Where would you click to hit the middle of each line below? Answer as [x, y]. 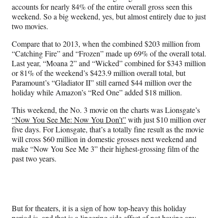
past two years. [34, 159]
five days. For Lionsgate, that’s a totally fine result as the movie [108, 129]
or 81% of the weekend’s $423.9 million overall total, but [99, 73]
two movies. [30, 26]
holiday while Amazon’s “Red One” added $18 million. [97, 92]
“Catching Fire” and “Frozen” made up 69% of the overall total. [109, 54]
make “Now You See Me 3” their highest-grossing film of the [105, 149]
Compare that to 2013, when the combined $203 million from [106, 44]
